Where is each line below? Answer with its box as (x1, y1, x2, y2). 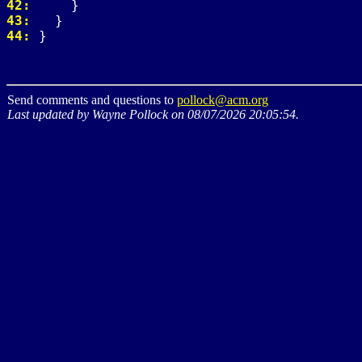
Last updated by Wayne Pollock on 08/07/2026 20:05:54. (7, 107, 299, 121)
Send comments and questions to (7, 92, 177, 107)
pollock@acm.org (177, 92, 268, 107)
